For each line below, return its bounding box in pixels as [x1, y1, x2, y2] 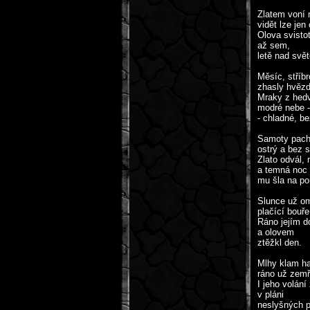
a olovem [257, 227, 294, 237]
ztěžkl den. [257, 237, 302, 248]
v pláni [257, 289, 284, 300]
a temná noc [257, 165, 307, 175]
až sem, [257, 40, 290, 51]
